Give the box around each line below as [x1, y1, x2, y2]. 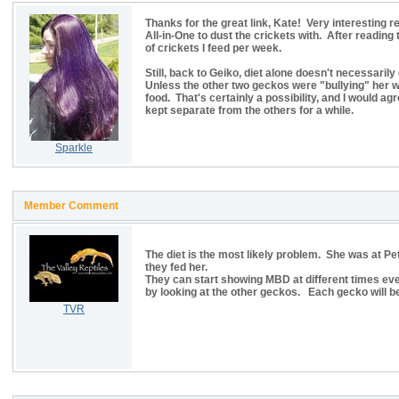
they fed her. [145, 261, 208, 273]
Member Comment [24, 199, 118, 212]
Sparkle [55, 142, 93, 154]
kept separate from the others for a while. [145, 104, 356, 117]
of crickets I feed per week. [145, 42, 281, 54]
